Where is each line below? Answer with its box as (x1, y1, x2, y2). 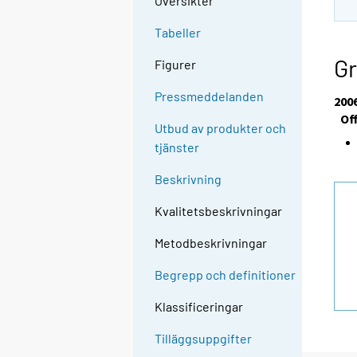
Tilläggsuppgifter (155, 331, 253, 347)
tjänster (155, 139, 200, 155)
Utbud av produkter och (155, 120, 287, 136)
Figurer (155, 57, 197, 73)
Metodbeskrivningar (155, 235, 268, 251)
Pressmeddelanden (155, 88, 265, 104)
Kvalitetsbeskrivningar (155, 203, 283, 219)
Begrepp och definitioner (155, 267, 296, 283)
